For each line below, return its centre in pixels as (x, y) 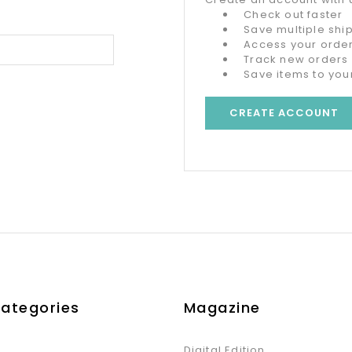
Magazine (222, 308)
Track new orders (296, 59)
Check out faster (293, 14)
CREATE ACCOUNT (284, 113)
